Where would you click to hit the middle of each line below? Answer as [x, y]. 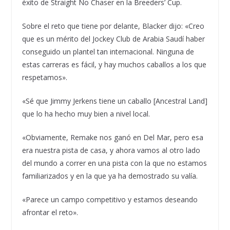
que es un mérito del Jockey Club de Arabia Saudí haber [113, 39]
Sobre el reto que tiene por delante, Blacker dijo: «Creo [113, 26]
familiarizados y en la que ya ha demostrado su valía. [110, 176]
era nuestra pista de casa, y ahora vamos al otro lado [111, 150]
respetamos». [44, 77]
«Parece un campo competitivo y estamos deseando [110, 199]
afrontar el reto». [50, 212]
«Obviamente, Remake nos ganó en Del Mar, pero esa [112, 137]
